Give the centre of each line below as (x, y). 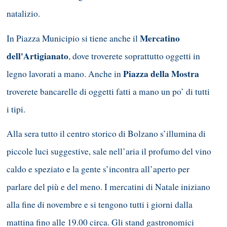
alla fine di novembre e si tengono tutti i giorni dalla (100, 205)
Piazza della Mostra (161, 73)
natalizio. (23, 13)
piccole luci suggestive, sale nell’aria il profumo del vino (109, 152)
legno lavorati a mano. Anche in (65, 73)
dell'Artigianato (37, 56)
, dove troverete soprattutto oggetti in (134, 56)
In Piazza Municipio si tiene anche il (73, 38)
